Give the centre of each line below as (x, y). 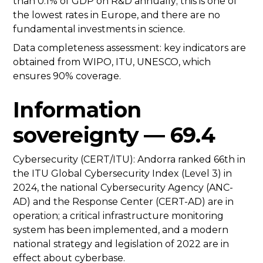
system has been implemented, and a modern (121, 230)
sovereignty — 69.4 (114, 135)
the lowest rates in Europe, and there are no (117, 15)
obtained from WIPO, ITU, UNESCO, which (112, 62)
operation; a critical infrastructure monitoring (118, 216)
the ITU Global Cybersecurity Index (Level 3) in (122, 174)
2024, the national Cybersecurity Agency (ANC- (123, 188)
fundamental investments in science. (99, 29)
